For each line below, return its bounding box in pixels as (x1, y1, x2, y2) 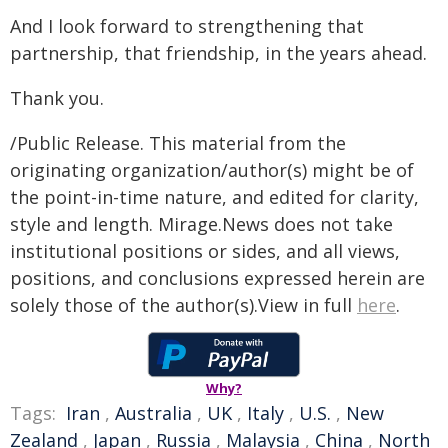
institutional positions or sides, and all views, (10, 239, 400, 263)
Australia (115, 401, 192, 425)
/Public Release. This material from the (10, 131, 346, 155)
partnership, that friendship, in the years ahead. (10, 41, 427, 65)
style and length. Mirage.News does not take (10, 212, 393, 236)
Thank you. (10, 86, 104, 110)
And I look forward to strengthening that (10, 14, 364, 38)
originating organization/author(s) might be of (10, 158, 414, 182)
